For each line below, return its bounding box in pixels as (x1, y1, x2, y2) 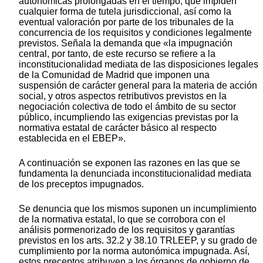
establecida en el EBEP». (19, 133, 126, 143)
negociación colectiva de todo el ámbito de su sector (19, 101, 236, 112)
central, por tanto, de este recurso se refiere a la (19, 48, 215, 59)
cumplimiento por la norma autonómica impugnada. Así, (19, 245, 249, 256)
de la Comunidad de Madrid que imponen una (19, 69, 210, 80)
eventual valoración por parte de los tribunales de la (19, 16, 234, 27)
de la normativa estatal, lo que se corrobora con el (19, 214, 225, 224)
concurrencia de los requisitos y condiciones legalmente (19, 27, 252, 38)
